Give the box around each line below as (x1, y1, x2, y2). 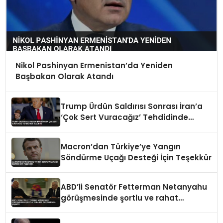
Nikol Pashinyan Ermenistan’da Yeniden (15, 60, 173, 71)
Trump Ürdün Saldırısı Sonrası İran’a (61, 101, 203, 112)
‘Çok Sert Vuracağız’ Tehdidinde (61, 112, 189, 123)
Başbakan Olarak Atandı (15, 71, 113, 82)
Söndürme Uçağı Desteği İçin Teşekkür (61, 152, 212, 163)
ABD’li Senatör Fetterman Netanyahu (61, 182, 208, 193)
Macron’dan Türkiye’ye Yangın (61, 141, 181, 152)
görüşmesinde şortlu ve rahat (61, 193, 179, 204)
